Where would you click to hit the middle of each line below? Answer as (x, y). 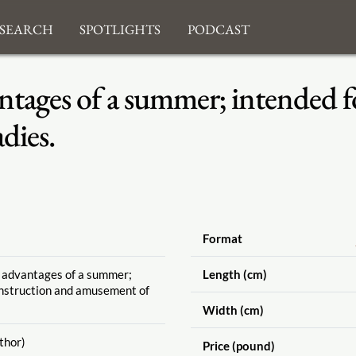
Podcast (218, 27)
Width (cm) (233, 310)
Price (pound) (238, 345)
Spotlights (120, 27)
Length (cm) (234, 274)
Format (222, 238)
